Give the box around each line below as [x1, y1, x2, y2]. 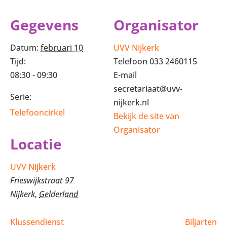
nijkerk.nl [113, 97, 149, 108]
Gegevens [10, 15, 79, 34]
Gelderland [39, 188, 78, 200]
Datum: [10, 42, 39, 53]
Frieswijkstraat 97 [10, 175, 74, 186]
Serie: [10, 91, 31, 102]
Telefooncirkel [10, 107, 65, 118]
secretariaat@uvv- [113, 83, 182, 94]
